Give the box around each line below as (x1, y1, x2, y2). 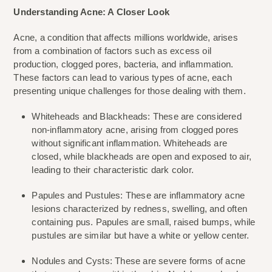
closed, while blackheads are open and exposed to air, (32, 151, 252, 162)
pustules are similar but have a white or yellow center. (32, 230, 250, 241)
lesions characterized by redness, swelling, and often (32, 203, 248, 214)
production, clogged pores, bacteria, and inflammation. (13, 59, 234, 70)
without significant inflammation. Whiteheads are (32, 138, 228, 149)
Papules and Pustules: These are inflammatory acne (32, 190, 245, 201)
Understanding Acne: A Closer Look (13, 7, 170, 18)
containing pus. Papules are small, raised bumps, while (32, 217, 256, 228)
